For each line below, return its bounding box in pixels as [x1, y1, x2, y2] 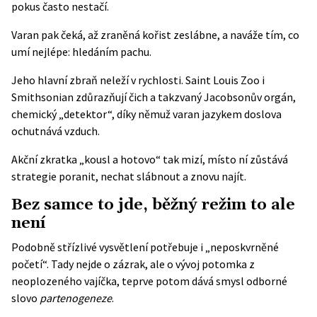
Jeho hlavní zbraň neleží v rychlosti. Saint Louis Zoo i [11, 73, 265, 87]
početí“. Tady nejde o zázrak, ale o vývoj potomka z [11, 257, 255, 271]
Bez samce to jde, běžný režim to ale [11, 195, 295, 215]
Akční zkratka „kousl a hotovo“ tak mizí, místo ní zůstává [11, 152, 288, 166]
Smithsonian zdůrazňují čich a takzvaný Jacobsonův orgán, [11, 90, 296, 104]
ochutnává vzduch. [11, 124, 100, 138]
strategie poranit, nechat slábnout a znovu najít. [11, 169, 246, 183]
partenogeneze [40, 291, 112, 305]
